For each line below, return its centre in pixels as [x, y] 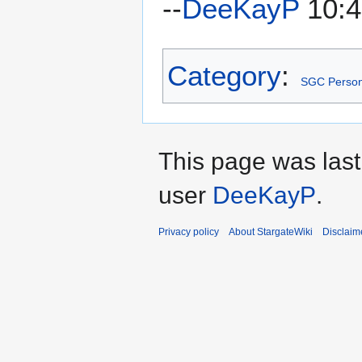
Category [224, 75]
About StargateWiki [271, 232]
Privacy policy [189, 232]
